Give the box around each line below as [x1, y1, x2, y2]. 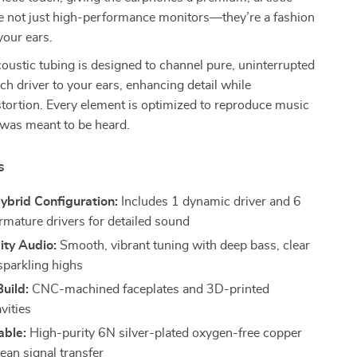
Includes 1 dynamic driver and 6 [118, 195, 302, 208]
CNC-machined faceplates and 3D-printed [29, 283, 270, 296]
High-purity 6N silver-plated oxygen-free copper [26, 327, 303, 339]
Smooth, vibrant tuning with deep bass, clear [57, 239, 311, 252]
